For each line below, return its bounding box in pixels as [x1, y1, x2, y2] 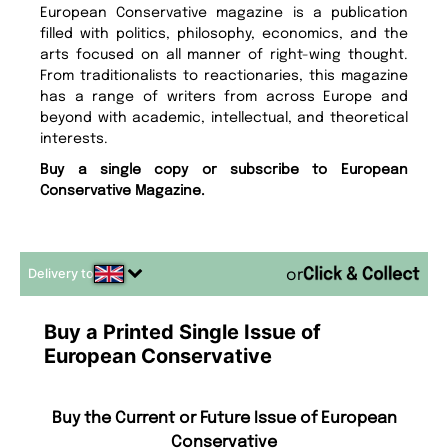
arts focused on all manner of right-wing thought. [40, 47, 408, 62]
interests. [40, 131, 109, 146]
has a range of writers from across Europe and [40, 89, 408, 104]
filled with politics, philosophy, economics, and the [40, 26, 408, 41]
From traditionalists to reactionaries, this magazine [40, 68, 408, 83]
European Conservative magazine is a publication [40, 5, 408, 20]
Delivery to [28, 265, 94, 281]
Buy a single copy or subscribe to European [40, 162, 408, 177]
